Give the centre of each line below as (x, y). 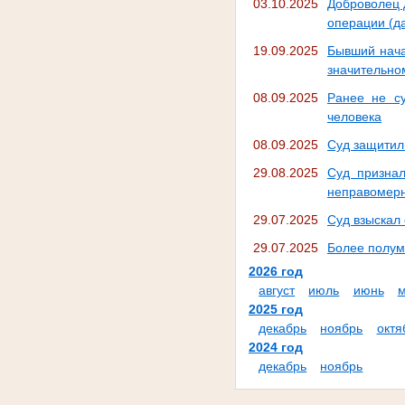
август (277, 291)
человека (354, 117)
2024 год (275, 348)
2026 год (275, 272)
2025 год (275, 310)
